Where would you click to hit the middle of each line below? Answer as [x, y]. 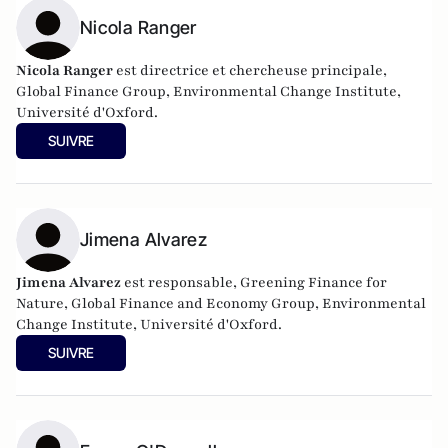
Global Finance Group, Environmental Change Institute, [208, 91]
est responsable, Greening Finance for [254, 282]
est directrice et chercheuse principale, [250, 70]
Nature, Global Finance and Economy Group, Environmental [221, 303]
